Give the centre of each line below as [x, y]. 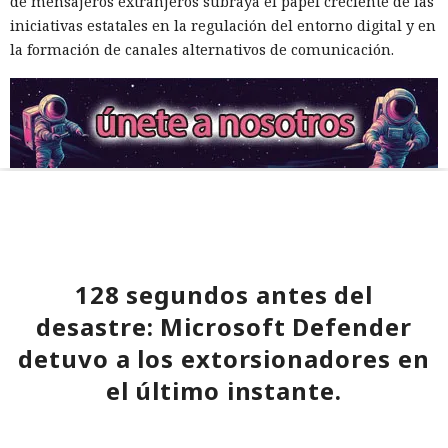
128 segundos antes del [224, 294]
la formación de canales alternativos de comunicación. [202, 49]
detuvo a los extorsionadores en [224, 358]
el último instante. [224, 390]
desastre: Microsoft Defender [224, 326]
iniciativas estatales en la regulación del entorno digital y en [223, 25]
